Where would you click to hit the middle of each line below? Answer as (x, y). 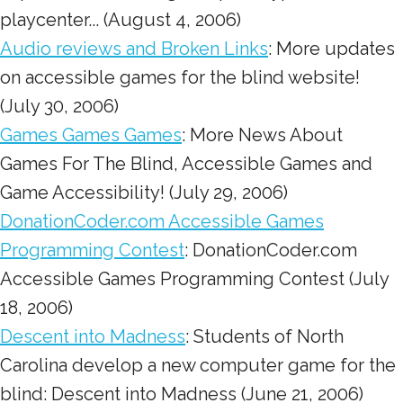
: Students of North (264, 336)
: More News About (262, 135)
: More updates (331, 49)
